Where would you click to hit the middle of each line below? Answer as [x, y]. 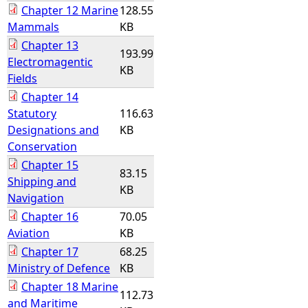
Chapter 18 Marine [70, 287]
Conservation [42, 146]
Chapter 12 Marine [70, 10]
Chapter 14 [50, 97]
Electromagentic [50, 62]
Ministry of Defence [59, 268]
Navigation [36, 198]
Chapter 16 [50, 217]
